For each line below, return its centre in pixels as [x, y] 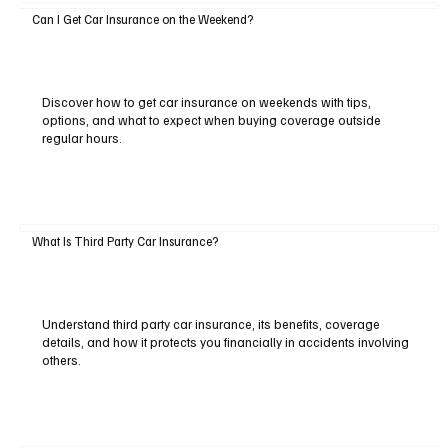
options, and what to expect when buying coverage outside [211, 119]
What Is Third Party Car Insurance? [124, 241]
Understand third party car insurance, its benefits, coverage [210, 323]
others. [61, 359]
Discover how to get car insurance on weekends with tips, [206, 101]
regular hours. [81, 137]
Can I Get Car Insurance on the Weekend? [142, 18]
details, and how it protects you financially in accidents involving [225, 341]
